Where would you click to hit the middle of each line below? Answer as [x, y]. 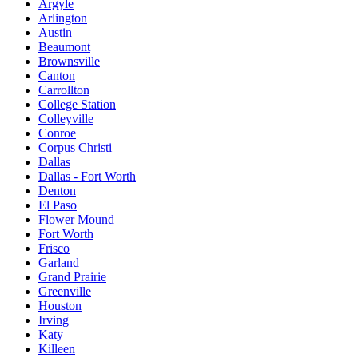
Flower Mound [76, 219]
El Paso [58, 205]
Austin [55, 32]
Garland [59, 262]
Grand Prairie [72, 276]
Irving [54, 320]
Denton [57, 190]
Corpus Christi [75, 147]
